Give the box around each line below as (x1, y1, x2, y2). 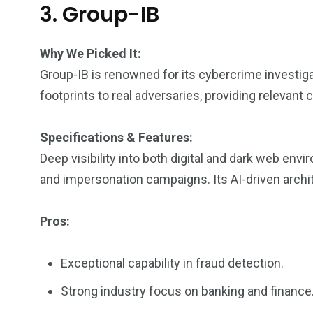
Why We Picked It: (40, 46, 141, 61)
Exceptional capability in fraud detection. (61, 256, 284, 270)
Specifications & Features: (40, 130, 193, 145)
